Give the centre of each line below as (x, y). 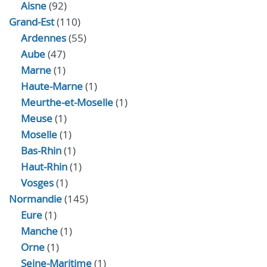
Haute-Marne (52, 86)
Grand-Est (32, 22)
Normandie (35, 199)
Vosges (37, 183)
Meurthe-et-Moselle (67, 102)
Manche (39, 231)
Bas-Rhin (41, 150)
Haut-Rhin (44, 167)
